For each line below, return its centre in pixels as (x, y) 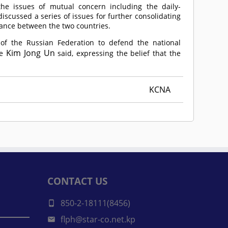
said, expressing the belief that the (118, 53)
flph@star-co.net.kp (98, 219)
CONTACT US (78, 181)
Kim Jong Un (31, 53)
